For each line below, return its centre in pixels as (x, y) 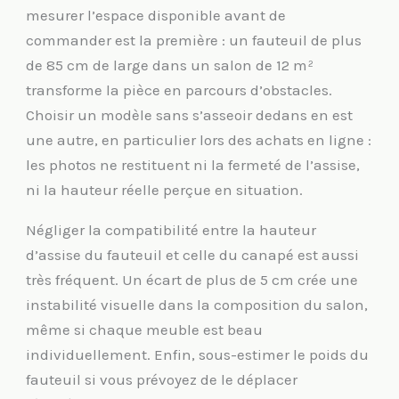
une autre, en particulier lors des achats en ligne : (199, 140)
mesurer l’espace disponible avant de (156, 16)
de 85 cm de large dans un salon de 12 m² (170, 65)
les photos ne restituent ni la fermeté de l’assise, (193, 165)
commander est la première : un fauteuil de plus (194, 41)
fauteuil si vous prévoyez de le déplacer (162, 380)
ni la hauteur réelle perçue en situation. (165, 190)
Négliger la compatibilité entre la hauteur (171, 230)
